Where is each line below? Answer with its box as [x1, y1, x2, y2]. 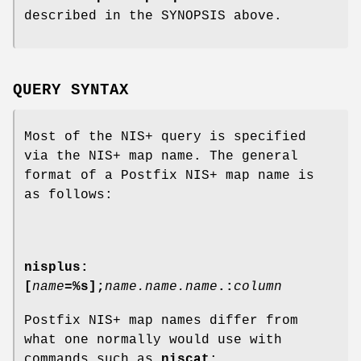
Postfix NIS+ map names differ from [24, 313, 298, 329]
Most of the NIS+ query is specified [24, 130, 306, 145]
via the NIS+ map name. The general [24, 149, 298, 164]
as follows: [24, 188, 113, 203]
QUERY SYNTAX [13, 81, 129, 100]
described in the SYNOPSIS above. [24, 8, 282, 23]
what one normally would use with [24, 333, 282, 348]
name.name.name [105, 280, 218, 295]
